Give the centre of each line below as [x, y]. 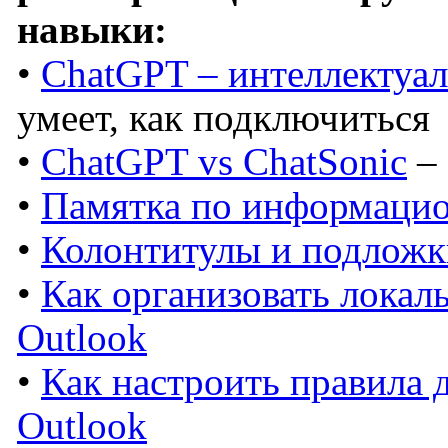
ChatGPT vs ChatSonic [224, 162]
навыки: [92, 30]
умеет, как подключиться [223, 118]
